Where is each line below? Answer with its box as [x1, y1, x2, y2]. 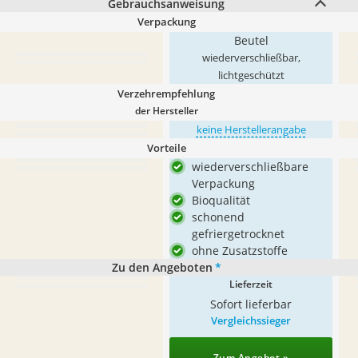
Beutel [233, 33, 268, 48]
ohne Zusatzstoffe [192, 243, 288, 258]
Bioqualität [192, 193, 250, 208]
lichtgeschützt [217, 69, 284, 82]
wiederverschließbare [192, 159, 308, 174]
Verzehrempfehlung [117, 86, 215, 101]
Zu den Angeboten [111, 260, 213, 275]
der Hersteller [134, 104, 198, 117]
